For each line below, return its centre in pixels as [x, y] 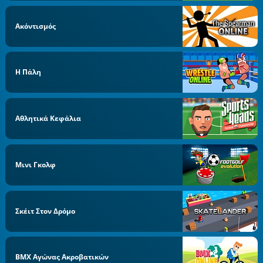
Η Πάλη [28, 72]
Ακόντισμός [36, 26]
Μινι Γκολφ [36, 164]
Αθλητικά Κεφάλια [48, 118]
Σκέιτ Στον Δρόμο [45, 211]
